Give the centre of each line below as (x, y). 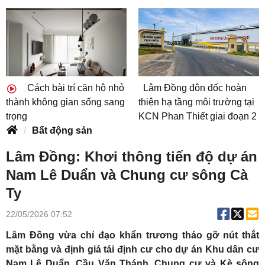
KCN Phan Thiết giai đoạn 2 (198, 117)
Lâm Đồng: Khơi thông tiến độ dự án (132, 157)
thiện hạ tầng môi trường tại (196, 102)
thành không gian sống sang (65, 102)
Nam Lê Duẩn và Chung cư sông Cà (127, 175)
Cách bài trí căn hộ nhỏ (75, 88)
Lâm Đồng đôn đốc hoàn (195, 88)
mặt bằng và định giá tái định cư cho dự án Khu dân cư (132, 250)
